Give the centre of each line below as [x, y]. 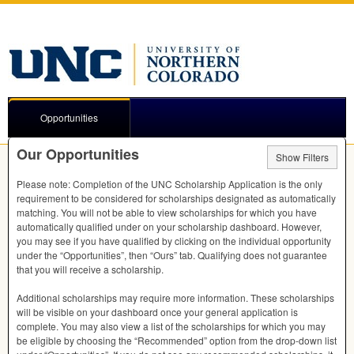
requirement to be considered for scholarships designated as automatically [176, 198]
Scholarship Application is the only [247, 184]
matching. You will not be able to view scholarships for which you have [167, 212]
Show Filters [302, 157]
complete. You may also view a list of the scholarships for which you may [171, 326]
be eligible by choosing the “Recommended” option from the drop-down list [177, 340]
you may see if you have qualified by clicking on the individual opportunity [174, 241]
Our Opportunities [78, 154]
